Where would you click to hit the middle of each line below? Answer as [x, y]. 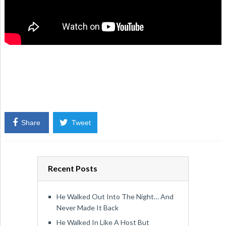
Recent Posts [72, 168]
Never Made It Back [87, 207]
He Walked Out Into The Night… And [115, 196]
